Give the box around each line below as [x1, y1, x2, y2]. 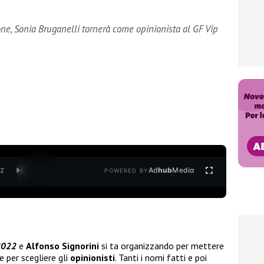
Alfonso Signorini [26, 240, 99, 252]
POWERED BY [104, 167, 148, 174]
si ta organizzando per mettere [99, 240, 224, 252]
